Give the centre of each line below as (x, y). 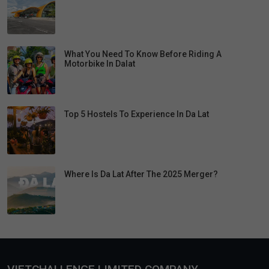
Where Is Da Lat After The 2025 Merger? (141, 174)
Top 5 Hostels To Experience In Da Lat (137, 114)
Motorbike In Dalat (100, 64)
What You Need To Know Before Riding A (143, 54)
